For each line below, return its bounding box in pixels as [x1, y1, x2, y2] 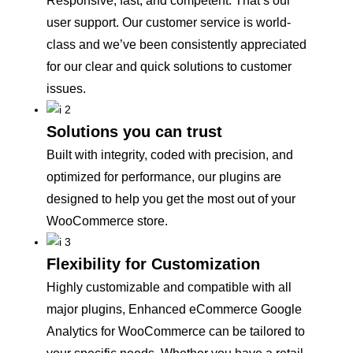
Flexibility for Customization [46, 255, 260, 273]
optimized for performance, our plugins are [46, 170, 281, 184]
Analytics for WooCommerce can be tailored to [46, 325, 305, 339]
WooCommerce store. [46, 214, 168, 229]
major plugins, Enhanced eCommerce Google [46, 303, 302, 317]
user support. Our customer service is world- [46, 16, 291, 30]
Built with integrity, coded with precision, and [46, 148, 293, 162]
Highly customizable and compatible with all [46, 281, 292, 295]
